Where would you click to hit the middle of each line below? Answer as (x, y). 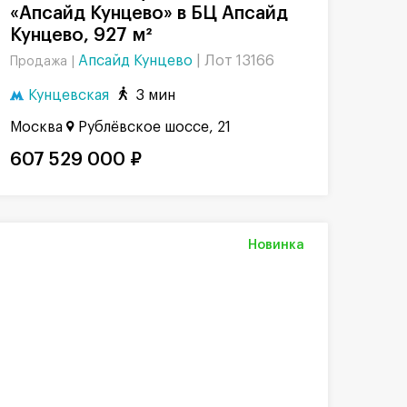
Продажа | (44, 61)
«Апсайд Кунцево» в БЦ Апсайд (149, 13)
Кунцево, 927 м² (81, 35)
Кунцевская (69, 95)
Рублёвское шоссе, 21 (154, 128)
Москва (36, 128)
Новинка (276, 246)
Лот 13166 (239, 60)
